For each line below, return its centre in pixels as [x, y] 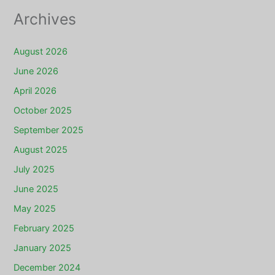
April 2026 [35, 91]
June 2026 [36, 72]
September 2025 [49, 130]
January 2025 [43, 248]
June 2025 [36, 189]
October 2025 [43, 111]
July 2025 [34, 170]
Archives [45, 19]
